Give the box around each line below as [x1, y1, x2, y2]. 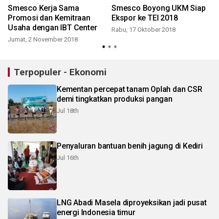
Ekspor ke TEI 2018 [111, 13, 178, 23]
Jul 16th [57, 154, 79, 162]
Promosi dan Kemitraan [8, 13, 90, 23]
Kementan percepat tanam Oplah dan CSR [57, 85, 202, 94]
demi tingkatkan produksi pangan [57, 94, 173, 104]
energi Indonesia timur [57, 208, 135, 218]
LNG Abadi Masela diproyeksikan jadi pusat [57, 198, 207, 208]
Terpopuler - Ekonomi [14, 66, 107, 78]
